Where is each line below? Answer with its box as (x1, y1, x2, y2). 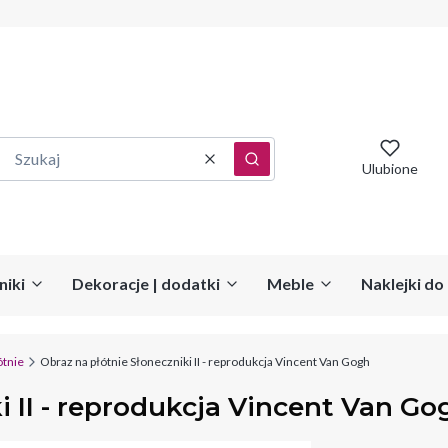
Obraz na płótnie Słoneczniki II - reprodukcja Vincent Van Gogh (40, 353, 370, 369)
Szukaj (250, 158, 296, 178)
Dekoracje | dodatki (72, 273, 220, 293)
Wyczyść (208, 158, 271, 178)
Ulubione (361, 160, 418, 178)
